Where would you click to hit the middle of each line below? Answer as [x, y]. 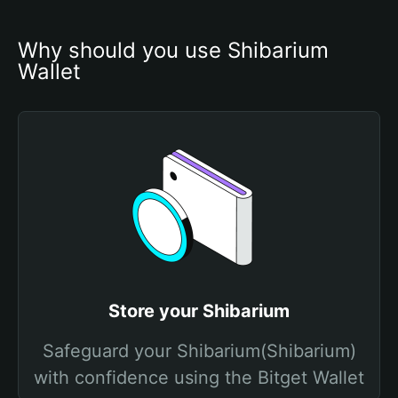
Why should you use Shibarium [173, 50]
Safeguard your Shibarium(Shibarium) [199, 351]
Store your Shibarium [199, 311]
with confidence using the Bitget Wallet [199, 378]
